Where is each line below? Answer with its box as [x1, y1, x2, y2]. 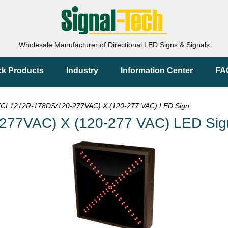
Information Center [121, 66, 193, 75]
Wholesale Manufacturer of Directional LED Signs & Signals [18, 41, 210, 49]
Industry [66, 66, 98, 75]
